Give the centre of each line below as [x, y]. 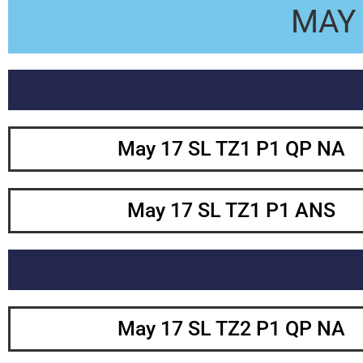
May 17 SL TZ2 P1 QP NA [231, 329]
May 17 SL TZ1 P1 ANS [231, 211]
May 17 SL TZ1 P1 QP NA [231, 149]
